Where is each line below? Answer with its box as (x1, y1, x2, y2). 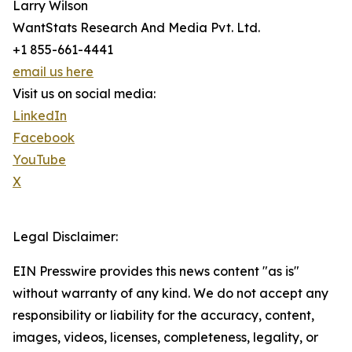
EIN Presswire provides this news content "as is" (13, 263, 299, 280)
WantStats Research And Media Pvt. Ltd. (13, 20, 260, 36)
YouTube (13, 152, 66, 168)
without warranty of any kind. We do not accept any (13, 285, 328, 302)
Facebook (13, 130, 75, 146)
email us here (13, 64, 93, 80)
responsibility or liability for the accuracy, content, (13, 307, 314, 324)
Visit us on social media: (13, 86, 156, 102)
